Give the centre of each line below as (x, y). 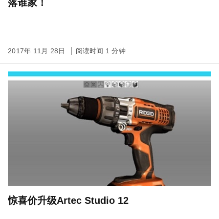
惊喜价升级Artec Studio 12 (68, 200)
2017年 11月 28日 (38, 51)
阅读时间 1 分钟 (100, 51)
